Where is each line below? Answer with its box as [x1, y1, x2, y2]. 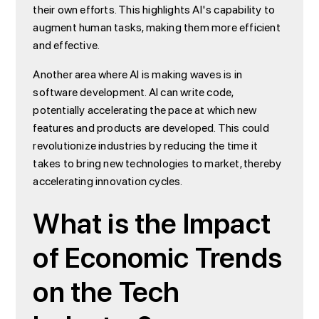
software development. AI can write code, [33, 82, 234, 103]
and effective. [33, 35, 100, 56]
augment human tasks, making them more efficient [33, 17, 281, 38]
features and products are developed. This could [33, 117, 269, 138]
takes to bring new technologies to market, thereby [33, 153, 282, 174]
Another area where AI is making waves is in [33, 64, 242, 85]
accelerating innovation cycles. [33, 171, 183, 192]
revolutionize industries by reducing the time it [33, 135, 258, 156]
